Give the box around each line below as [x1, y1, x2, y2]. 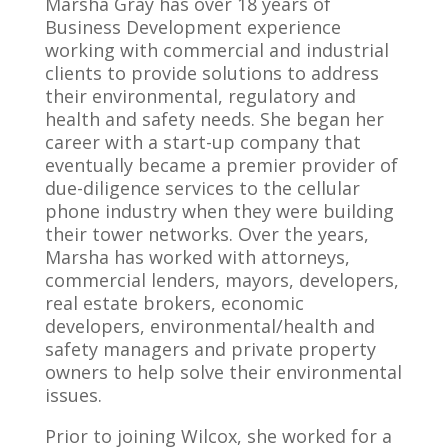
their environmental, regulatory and [44, 84, 356, 108]
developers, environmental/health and [44, 314, 375, 338]
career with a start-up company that [44, 130, 361, 154]
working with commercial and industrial [44, 38, 389, 62]
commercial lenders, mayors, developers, [44, 268, 399, 292]
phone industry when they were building [44, 199, 394, 223]
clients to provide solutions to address [44, 61, 379, 85]
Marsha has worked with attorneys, [44, 245, 350, 269]
